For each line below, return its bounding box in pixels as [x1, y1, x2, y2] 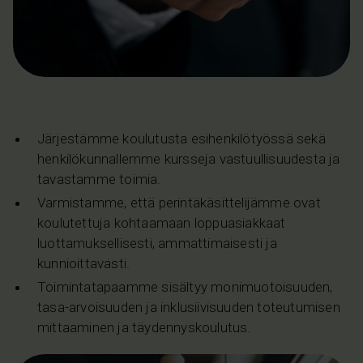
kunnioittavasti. [37, 254, 130, 271]
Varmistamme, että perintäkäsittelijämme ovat [37, 194, 321, 211]
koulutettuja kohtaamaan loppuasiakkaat [37, 214, 286, 231]
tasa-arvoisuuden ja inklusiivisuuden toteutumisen [37, 298, 340, 315]
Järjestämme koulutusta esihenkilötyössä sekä [37, 130, 326, 147]
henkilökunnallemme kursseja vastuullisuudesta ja [37, 150, 340, 167]
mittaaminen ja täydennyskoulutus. [37, 318, 251, 335]
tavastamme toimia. [37, 170, 161, 187]
